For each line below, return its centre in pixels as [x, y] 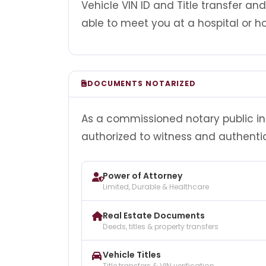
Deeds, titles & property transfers [161, 226]
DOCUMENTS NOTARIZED [142, 84]
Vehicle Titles [132, 255]
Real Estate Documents [154, 215]
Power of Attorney [142, 176]
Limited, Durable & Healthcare [156, 187]
